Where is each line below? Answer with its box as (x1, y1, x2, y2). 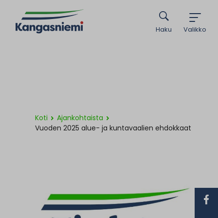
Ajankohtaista (57, 113, 103, 123)
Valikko (183, 24, 206, 34)
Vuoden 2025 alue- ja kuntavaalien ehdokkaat (35, 123, 191, 133)
